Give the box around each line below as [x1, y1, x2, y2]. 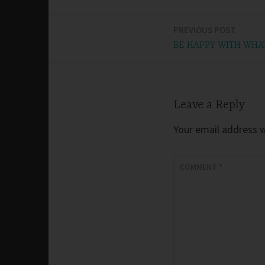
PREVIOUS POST [173, 24, 235, 36]
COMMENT [180, 161, 219, 173]
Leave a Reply [173, 98, 245, 112]
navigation [48, 54, 120, 72]
